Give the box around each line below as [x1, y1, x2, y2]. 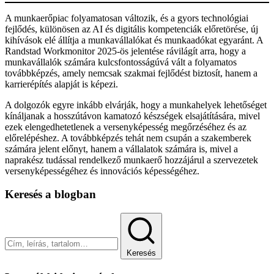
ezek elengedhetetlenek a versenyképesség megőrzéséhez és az [5, 121, 246, 132]
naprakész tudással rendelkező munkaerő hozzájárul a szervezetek [5, 154, 258, 165]
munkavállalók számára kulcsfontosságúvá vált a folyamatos [5, 56, 237, 67]
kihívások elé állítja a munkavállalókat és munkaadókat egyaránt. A [5, 34, 263, 45]
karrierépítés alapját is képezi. [5, 78, 118, 89]
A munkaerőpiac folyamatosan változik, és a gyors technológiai [5, 12, 248, 23]
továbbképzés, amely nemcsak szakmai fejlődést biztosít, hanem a [5, 67, 257, 78]
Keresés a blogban [5, 188, 96, 201]
